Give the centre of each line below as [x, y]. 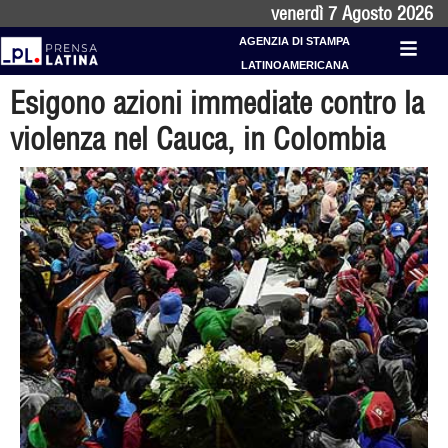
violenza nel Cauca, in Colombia [197, 139]
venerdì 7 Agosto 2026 [352, 13]
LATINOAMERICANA [294, 65]
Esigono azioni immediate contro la [217, 103]
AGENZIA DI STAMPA [295, 41]
